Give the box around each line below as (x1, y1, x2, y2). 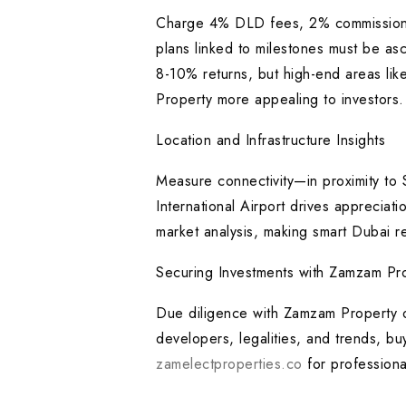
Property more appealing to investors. (156, 89, 404, 111)
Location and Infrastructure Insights (156, 130, 385, 151)
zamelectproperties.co (156, 353, 303, 375)
